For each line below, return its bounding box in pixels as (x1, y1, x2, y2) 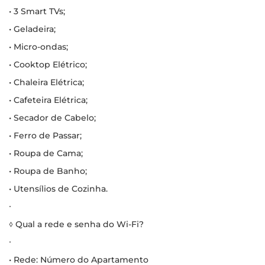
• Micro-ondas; (9, 41, 68, 52)
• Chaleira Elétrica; (9, 76, 84, 88)
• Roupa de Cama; (9, 147, 83, 159)
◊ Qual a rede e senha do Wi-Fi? (9, 218, 144, 230)
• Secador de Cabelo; (9, 112, 96, 123)
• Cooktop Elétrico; (9, 59, 87, 70)
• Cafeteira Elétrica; (9, 94, 88, 105)
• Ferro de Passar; (9, 130, 82, 141)
